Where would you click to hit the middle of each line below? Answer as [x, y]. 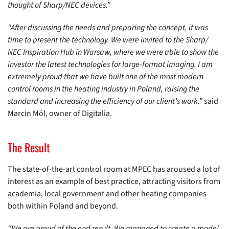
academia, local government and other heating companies [107, 193]
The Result [29, 147]
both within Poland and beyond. [63, 206]
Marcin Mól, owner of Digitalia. [60, 113]
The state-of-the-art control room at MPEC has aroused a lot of [114, 169]
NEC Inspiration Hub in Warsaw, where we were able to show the [113, 52]
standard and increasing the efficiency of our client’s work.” [105, 101]
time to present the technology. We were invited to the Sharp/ [108, 40]
